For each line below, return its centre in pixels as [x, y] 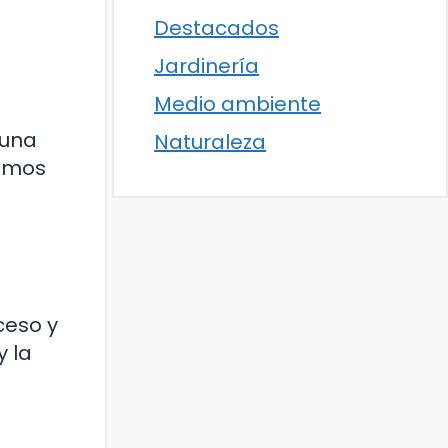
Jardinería [206, 66]
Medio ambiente [237, 104]
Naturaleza [210, 142]
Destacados [216, 28]
